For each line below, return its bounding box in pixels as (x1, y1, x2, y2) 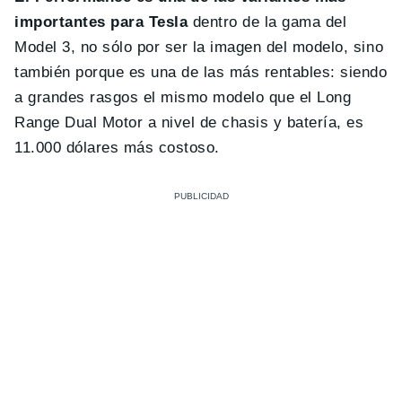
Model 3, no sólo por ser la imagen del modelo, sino (14, 38, 384, 56)
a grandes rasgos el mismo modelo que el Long (14, 88, 352, 106)
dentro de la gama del (188, 13, 347, 31)
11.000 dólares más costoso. (14, 138, 220, 156)
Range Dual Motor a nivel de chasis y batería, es (14, 113, 364, 131)
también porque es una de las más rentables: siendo (14, 63, 388, 81)
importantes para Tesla (14, 13, 188, 31)
